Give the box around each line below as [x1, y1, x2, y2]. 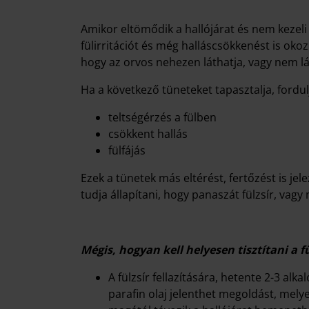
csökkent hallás [108, 126, 188, 141]
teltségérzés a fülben [108, 110, 217, 125]
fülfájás [108, 143, 146, 158]
